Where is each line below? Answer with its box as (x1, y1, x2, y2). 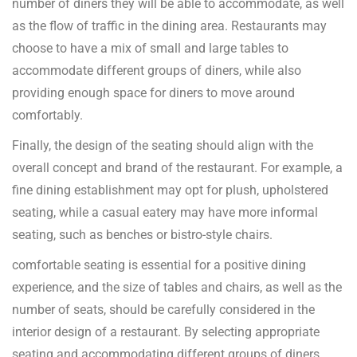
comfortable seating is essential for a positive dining (12, 257, 306, 273)
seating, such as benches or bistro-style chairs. (12, 227, 273, 243)
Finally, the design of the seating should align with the (12, 138, 313, 154)
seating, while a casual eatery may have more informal (12, 205, 318, 221)
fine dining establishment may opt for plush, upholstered (12, 182, 328, 198)
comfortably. (12, 108, 83, 124)
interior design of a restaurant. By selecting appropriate (12, 324, 320, 340)
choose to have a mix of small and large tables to (12, 41, 288, 57)
